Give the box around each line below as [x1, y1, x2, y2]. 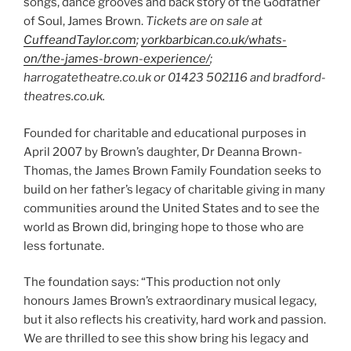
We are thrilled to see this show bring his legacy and [24, 331, 309, 346]
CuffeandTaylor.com [24, 33, 136, 48]
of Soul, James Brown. [24, 14, 146, 29]
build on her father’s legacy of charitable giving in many [24, 182, 325, 197]
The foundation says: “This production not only [24, 275, 280, 290]
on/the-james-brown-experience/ [24, 52, 210, 67]
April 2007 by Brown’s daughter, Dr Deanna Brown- [24, 144, 302, 159]
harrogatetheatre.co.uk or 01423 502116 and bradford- [24, 71, 326, 85]
